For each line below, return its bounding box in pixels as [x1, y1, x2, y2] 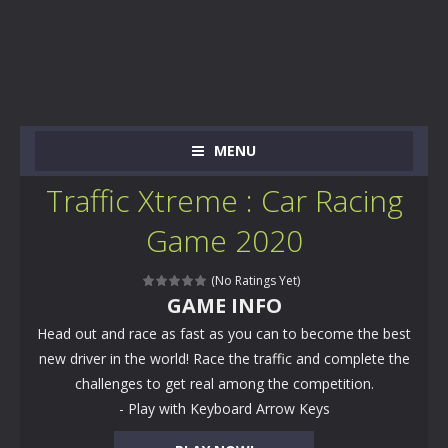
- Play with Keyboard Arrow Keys [118, 399, 330, 418]
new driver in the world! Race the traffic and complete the [38, 349, 410, 368]
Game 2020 [145, 220, 303, 261]
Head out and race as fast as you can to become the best [37, 324, 411, 343]
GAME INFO [166, 292, 282, 319]
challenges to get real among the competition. [74, 374, 374, 393]
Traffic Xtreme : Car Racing [45, 180, 403, 221]
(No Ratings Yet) [208, 272, 300, 289]
